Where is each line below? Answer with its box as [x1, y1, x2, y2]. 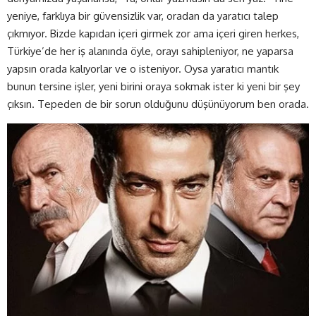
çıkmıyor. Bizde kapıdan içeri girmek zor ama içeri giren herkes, [7, 26, 299, 40]
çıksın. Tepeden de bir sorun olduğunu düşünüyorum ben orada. [7, 97, 309, 111]
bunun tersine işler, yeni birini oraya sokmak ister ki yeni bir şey [7, 79, 300, 93]
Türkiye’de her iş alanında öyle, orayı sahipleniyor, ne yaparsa [7, 44, 293, 58]
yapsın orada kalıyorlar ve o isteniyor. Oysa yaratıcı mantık [7, 61, 279, 75]
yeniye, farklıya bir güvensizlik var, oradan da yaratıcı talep [7, 8, 279, 23]
